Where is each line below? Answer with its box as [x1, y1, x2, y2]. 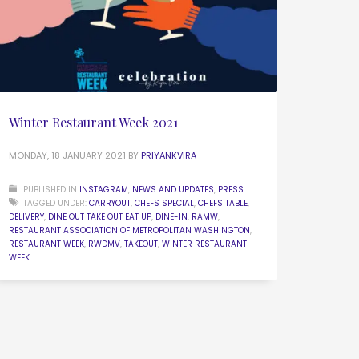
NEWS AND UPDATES [132, 184, 214, 196]
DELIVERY [9, 211, 44, 224]
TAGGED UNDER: [23, 197, 87, 210]
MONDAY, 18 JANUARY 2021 [9, 149, 126, 163]
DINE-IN [155, 211, 188, 224]
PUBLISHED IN [23, 184, 77, 196]
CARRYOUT [89, 197, 131, 210]
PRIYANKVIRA [141, 149, 196, 163]
